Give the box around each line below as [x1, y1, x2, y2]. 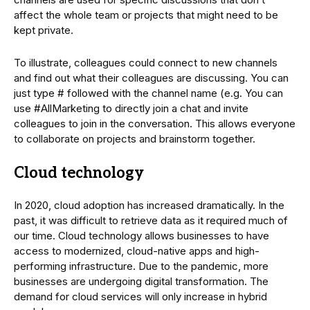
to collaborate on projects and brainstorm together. [14, 131, 255, 145]
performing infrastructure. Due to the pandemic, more [14, 259, 268, 273]
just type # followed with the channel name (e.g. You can [14, 86, 283, 100]
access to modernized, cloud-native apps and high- [14, 244, 259, 257]
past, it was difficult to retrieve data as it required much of [14, 213, 288, 227]
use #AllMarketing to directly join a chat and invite [14, 101, 248, 115]
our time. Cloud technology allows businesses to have [14, 228, 269, 242]
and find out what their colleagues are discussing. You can [14, 71, 289, 84]
